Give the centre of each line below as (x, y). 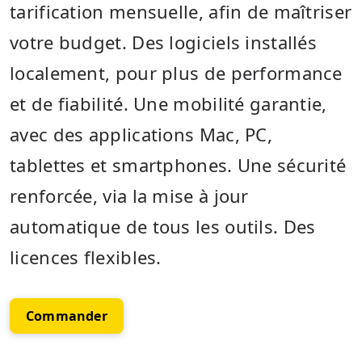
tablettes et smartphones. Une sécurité (178, 164)
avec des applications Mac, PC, (141, 134)
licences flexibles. (86, 257)
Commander (67, 316)
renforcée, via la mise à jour (129, 195)
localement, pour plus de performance (176, 72)
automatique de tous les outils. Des (163, 226)
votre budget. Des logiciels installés (164, 42)
